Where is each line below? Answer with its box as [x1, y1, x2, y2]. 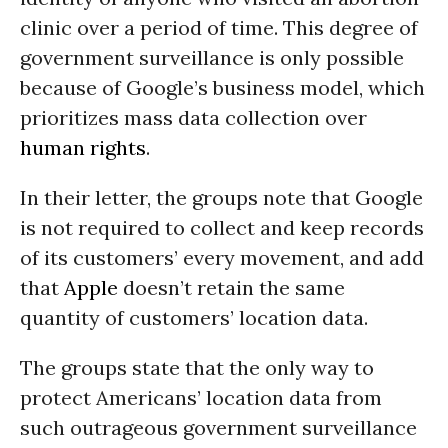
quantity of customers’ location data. [20, 305, 368, 330]
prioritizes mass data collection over [20, 105, 367, 130]
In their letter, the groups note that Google [20, 185, 423, 210]
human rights [20, 135, 146, 160]
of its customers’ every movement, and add [20, 245, 424, 270]
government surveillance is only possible [20, 45, 404, 70]
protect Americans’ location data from [20, 385, 382, 410]
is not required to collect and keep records [20, 215, 424, 240]
